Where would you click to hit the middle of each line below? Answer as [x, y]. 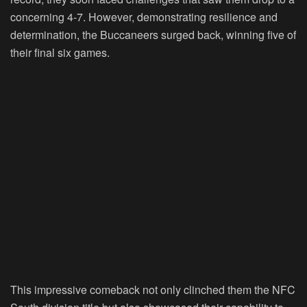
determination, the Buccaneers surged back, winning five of [153, 35]
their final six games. [60, 53]
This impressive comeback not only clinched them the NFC [153, 290]
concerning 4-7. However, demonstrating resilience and [144, 17]
